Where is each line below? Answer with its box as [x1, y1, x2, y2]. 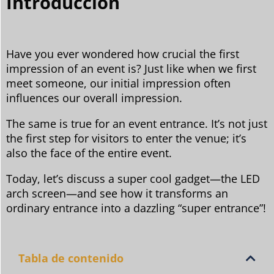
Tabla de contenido [18, 251, 124, 265]
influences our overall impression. [6, 91, 182, 105]
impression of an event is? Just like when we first [6, 61, 256, 76]
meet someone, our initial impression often [6, 76, 231, 91]
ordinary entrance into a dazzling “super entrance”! [6, 201, 266, 215]
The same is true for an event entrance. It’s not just [6, 116, 267, 131]
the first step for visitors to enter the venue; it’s [6, 131, 246, 146]
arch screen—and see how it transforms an [6, 186, 228, 201]
